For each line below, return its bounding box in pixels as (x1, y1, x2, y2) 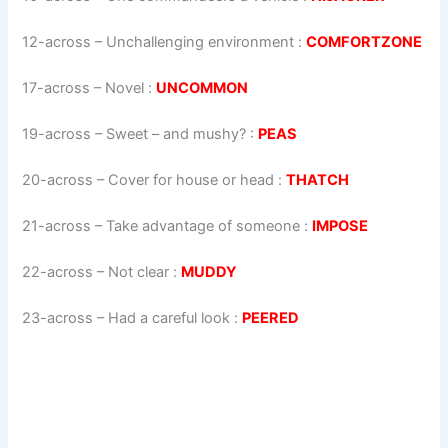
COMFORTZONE (306, 33, 423, 52)
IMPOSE (312, 216, 369, 235)
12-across (22, 33, 92, 52)
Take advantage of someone (106, 216, 301, 235)
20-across (22, 170, 94, 189)
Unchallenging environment (106, 33, 295, 52)
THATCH (286, 170, 350, 189)
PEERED (242, 308, 300, 327)
